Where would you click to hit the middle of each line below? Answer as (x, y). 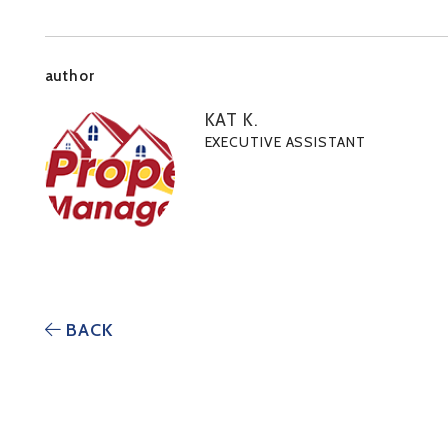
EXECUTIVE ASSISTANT (285, 142)
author (69, 76)
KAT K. (231, 120)
